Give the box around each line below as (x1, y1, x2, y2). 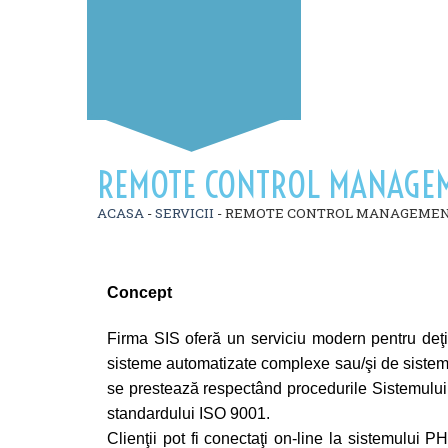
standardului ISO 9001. (107, 404, 270, 422)
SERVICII (155, 203, 214, 222)
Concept (107, 284, 172, 301)
